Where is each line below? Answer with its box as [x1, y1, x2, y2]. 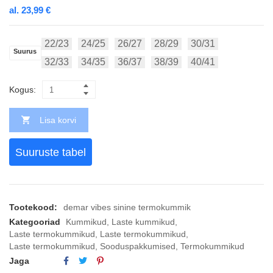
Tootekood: [9, 202, 57, 213]
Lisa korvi [40, 115, 76, 126]
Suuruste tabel [15, 146, 86, 158]
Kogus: [9, 85, 36, 95]
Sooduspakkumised [100, 241, 175, 252]
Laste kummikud [112, 217, 175, 227]
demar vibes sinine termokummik [63, 202, 191, 213]
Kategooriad [9, 217, 60, 227]
